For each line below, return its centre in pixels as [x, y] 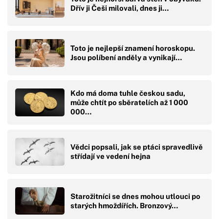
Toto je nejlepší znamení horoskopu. [133, 48]
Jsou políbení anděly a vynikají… [126, 58]
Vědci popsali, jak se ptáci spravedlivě [137, 147]
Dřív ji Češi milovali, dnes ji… [120, 8]
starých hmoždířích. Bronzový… [124, 205]
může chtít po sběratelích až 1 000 [129, 102]
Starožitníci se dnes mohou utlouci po [135, 196]
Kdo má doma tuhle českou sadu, [128, 93]
